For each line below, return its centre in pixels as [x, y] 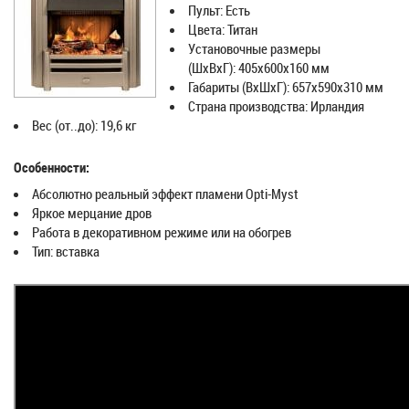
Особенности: [52, 167]
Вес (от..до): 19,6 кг [84, 125]
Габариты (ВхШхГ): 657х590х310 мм [286, 87]
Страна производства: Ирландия [276, 106]
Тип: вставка [66, 251]
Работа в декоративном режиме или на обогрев [162, 232]
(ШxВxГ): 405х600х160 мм [259, 68]
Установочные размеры [254, 48]
